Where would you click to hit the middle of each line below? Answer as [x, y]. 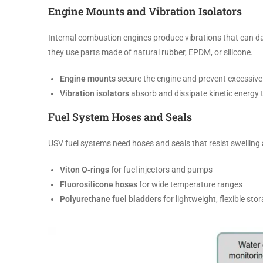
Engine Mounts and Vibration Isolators [145, 11]
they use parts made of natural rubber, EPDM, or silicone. [151, 52]
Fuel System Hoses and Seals [120, 117]
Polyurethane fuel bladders [111, 199]
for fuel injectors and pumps [161, 169]
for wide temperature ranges [190, 184]
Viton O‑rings [85, 169]
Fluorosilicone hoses [99, 184]
